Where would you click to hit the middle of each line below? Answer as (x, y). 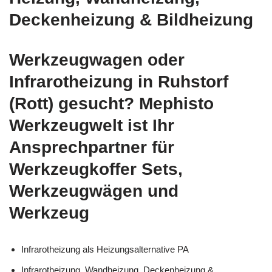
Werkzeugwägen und (94, 191)
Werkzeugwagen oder (97, 59)
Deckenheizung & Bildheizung (131, 19)
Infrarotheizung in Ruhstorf (119, 81)
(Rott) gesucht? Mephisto (111, 103)
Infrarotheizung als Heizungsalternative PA (105, 249)
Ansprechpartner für (92, 147)
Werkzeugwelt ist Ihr (92, 125)
